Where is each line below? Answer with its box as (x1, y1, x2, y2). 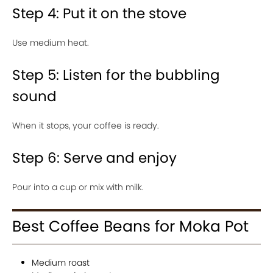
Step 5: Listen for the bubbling (12, 65, 220, 85)
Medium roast (32, 256, 90, 269)
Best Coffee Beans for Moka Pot (12, 215, 249, 237)
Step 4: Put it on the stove (12, 3, 186, 23)
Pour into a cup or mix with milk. (12, 180, 144, 193)
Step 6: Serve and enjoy (12, 147, 177, 168)
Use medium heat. (12, 36, 89, 49)
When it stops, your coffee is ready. (12, 119, 159, 132)
